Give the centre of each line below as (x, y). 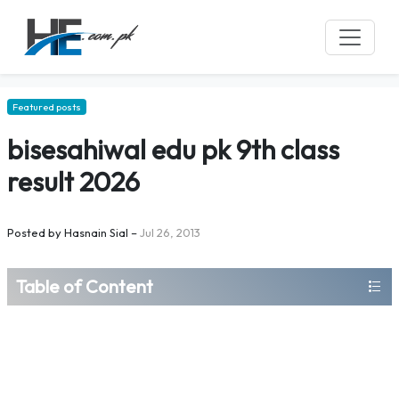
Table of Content (85, 286)
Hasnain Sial (96, 232)
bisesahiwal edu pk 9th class (173, 150)
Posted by (34, 232)
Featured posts (47, 107)
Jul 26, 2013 (170, 232)
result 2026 (73, 182)
